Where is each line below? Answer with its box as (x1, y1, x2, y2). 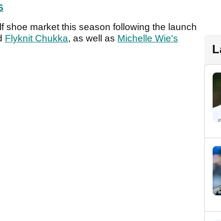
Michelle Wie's (117, 33, 178, 44)
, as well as (68, 33, 117, 44)
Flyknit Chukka (5, 33, 68, 44)
